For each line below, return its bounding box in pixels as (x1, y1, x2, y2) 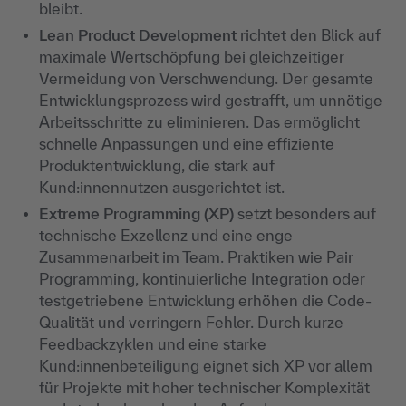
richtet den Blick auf (237, 26, 381, 44)
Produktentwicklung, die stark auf (39, 157, 275, 175)
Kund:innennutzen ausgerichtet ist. (39, 179, 285, 197)
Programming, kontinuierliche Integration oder (39, 270, 365, 288)
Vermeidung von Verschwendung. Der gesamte (39, 70, 373, 88)
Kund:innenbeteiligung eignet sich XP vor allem (39, 357, 372, 375)
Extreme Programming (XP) (39, 205, 234, 223)
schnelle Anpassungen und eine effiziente (39, 135, 334, 153)
